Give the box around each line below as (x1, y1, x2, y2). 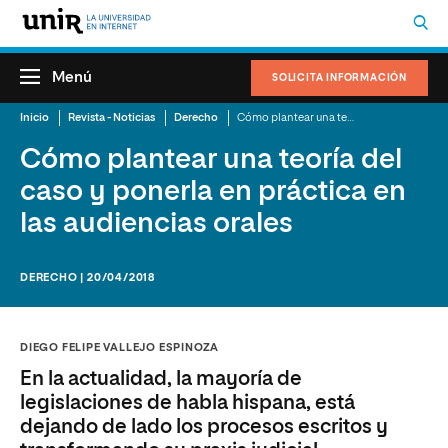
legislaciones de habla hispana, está (20, 393, 355, 413)
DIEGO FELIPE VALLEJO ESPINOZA (20, 342, 220, 353)
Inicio (20, 112, 49, 123)
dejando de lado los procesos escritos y (20, 417, 388, 437)
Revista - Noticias (68, 112, 155, 123)
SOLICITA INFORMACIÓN (272, 73, 407, 83)
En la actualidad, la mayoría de (20, 369, 302, 389)
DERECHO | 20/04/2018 (20, 272, 155, 283)
